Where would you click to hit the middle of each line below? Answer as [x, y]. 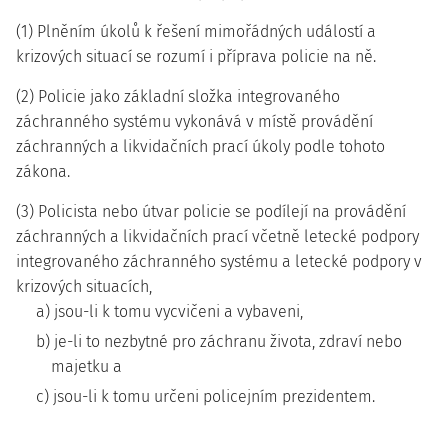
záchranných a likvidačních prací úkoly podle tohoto [200, 146]
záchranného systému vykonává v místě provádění [194, 121]
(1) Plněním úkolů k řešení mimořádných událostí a [196, 31]
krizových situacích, [84, 286]
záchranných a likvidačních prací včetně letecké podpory [217, 236]
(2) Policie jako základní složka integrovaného [178, 96]
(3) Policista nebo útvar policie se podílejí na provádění [211, 211]
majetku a [86, 366]
